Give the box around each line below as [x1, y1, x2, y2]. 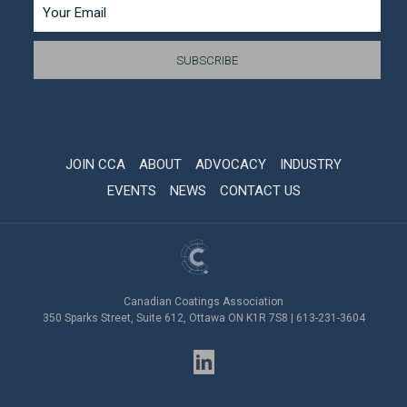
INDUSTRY [280, 156, 342, 173]
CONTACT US [219, 183, 301, 199]
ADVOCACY [195, 156, 266, 173]
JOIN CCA [65, 156, 125, 173]
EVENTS [106, 183, 156, 199]
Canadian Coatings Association [124, 295, 283, 308]
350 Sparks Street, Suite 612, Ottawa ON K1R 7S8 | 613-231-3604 [42, 312, 365, 324]
